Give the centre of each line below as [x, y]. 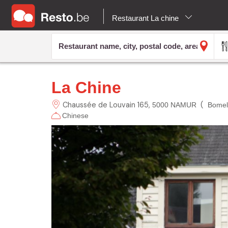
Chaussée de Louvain [99, 105]
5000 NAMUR [174, 105]
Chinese [75, 115]
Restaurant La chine [146, 18]
